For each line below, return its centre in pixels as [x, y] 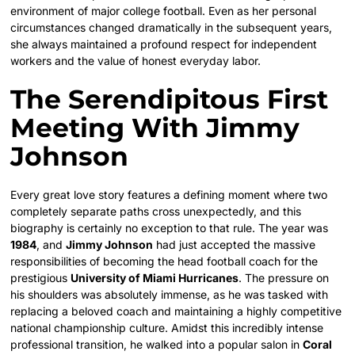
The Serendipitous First [170, 99]
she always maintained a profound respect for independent [164, 44]
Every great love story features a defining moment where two [169, 194]
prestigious [41, 277]
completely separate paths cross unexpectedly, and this [156, 211]
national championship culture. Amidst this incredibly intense [167, 327]
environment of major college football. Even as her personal [164, 10]
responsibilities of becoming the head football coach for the [164, 261]
